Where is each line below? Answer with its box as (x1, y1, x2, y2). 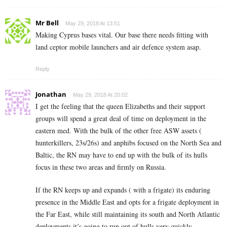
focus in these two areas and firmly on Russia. (35, 162, 166, 172)
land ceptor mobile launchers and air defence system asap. (35, 42, 201, 52)
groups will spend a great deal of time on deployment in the (35, 113, 206, 124)
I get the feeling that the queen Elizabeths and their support (35, 101, 205, 111)
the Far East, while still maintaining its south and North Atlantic (35, 209, 220, 219)
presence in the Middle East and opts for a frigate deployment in (35, 197, 219, 207)
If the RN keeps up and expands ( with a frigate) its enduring (35, 185, 210, 195)
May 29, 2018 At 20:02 (73, 92, 128, 98)
